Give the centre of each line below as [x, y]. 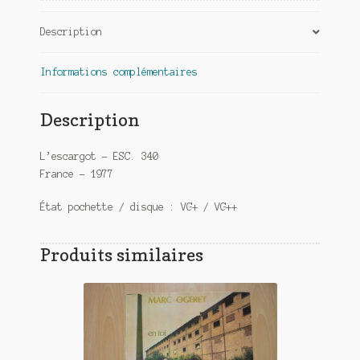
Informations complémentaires [119, 72]
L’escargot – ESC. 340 [99, 156]
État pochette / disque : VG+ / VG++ [138, 207]
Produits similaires [121, 255]
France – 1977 [76, 174]
